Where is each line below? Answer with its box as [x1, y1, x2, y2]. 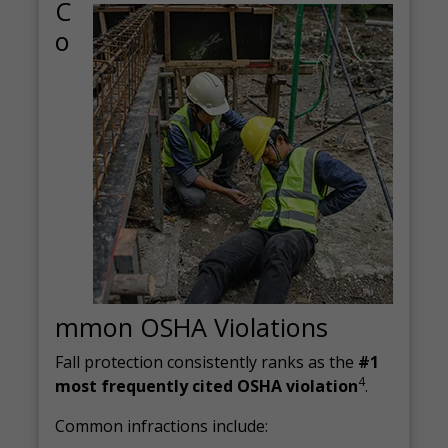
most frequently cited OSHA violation [55, 375, 359, 397]
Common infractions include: [55, 415, 269, 437]
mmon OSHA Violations [55, 310, 329, 344]
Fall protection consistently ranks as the [55, 351, 359, 373]
